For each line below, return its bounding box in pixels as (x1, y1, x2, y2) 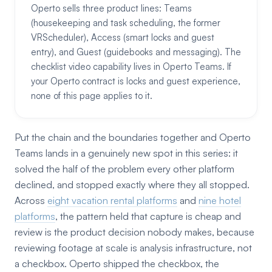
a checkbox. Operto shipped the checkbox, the (15, 257, 219, 270)
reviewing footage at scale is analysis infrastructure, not (15, 242, 252, 254)
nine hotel (199, 194, 241, 206)
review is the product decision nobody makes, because (15, 226, 254, 238)
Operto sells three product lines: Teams (31, 2, 192, 14)
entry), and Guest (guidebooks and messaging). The (31, 46, 241, 58)
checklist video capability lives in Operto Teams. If (31, 61, 231, 72)
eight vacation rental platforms (47, 194, 177, 206)
